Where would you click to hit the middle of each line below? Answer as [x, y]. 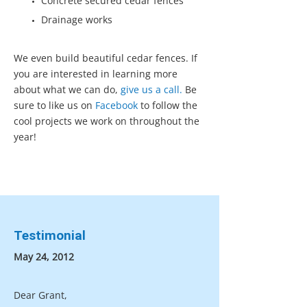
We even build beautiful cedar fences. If [106, 58]
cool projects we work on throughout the [107, 121]
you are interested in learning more [96, 74]
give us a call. [151, 89]
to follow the [168, 105]
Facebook [116, 105]
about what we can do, [67, 89]
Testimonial [50, 235]
